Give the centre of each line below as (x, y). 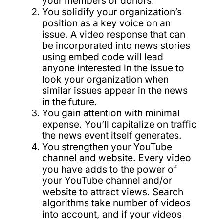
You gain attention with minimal (111, 113)
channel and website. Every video (116, 158)
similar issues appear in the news (115, 90)
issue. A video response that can (113, 34)
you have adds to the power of (109, 169)
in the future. (69, 101)
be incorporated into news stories (116, 45)
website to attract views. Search (112, 191)
